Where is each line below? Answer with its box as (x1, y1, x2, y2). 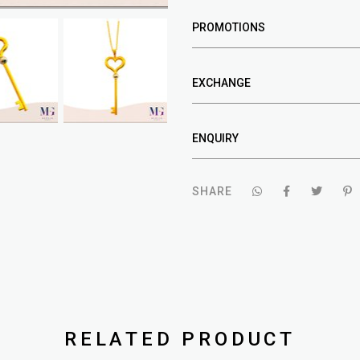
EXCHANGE (192, 76, 251, 89)
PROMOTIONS (192, 20, 265, 34)
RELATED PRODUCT (64, 327, 296, 350)
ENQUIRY (192, 131, 239, 145)
